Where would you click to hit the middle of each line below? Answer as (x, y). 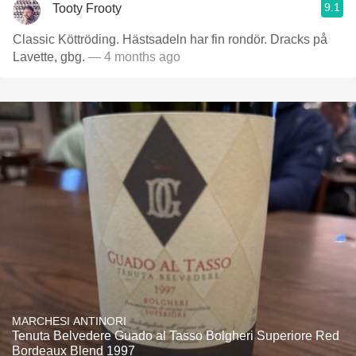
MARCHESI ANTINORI (69, 321)
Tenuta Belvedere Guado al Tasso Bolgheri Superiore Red (176, 336)
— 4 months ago (133, 57)
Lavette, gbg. (49, 57)
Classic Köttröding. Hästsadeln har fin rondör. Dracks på (170, 39)
